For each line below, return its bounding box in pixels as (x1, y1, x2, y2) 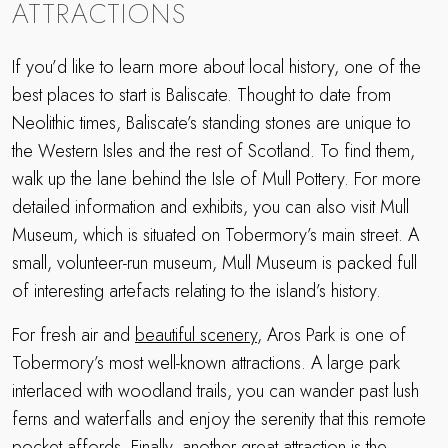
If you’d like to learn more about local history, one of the (12, 53, 421, 80)
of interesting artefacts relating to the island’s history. (12, 277, 386, 304)
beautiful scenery (135, 321, 257, 348)
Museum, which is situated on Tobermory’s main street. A (12, 221, 419, 248)
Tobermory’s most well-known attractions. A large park (12, 349, 400, 376)
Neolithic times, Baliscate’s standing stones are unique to (12, 109, 411, 136)
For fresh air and (12, 321, 135, 348)
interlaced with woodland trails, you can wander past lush (12, 377, 419, 404)
